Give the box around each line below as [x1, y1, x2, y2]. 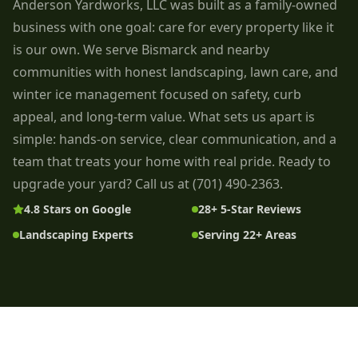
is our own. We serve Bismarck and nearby [13, 40, 269, 58]
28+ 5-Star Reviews [198, 201, 301, 217]
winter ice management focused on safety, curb [13, 85, 301, 103]
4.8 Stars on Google [24, 201, 131, 217]
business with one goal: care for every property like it [13, 18, 334, 36]
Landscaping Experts [19, 226, 133, 242]
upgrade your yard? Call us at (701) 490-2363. [13, 174, 283, 193]
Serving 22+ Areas [198, 226, 296, 242]
